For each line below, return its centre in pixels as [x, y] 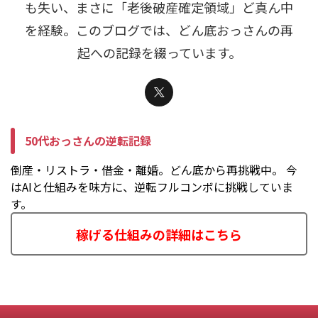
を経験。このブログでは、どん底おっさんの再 [159, 30]
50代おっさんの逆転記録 [88, 141]
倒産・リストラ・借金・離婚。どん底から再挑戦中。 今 [154, 170]
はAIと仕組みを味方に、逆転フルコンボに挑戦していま [152, 187]
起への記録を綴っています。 [159, 53]
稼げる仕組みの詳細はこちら [159, 235]
